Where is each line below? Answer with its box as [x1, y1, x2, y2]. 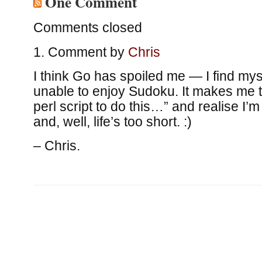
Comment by [47, 44, 128, 60]
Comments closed [33, 20, 142, 36]
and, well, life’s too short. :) [33, 114, 192, 129]
